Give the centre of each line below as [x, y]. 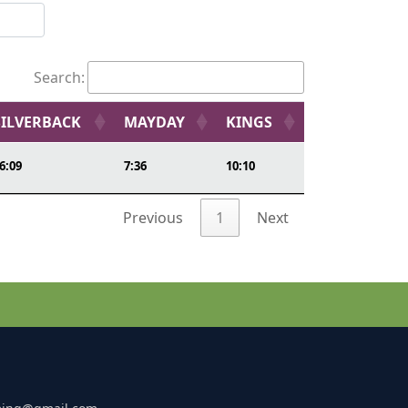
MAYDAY [154, 122]
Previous [153, 218]
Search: [59, 77]
